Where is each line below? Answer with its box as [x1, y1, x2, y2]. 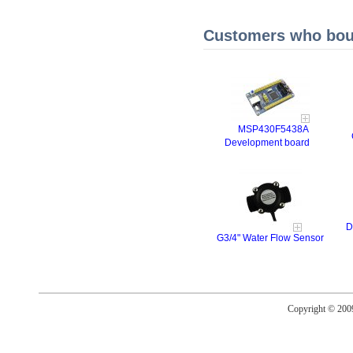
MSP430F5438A [238, 123, 310, 135]
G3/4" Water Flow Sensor [217, 232, 325, 243]
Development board [225, 136, 310, 148]
